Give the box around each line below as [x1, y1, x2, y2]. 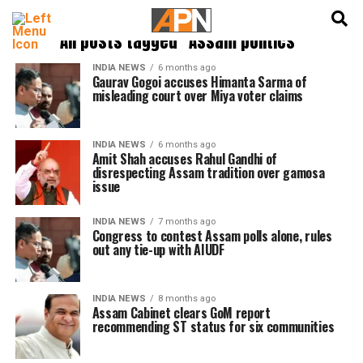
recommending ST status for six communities [92, 317, 335, 336]
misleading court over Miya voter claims [92, 86, 304, 105]
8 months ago [157, 293, 216, 304]
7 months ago [157, 216, 216, 227]
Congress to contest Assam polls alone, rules [92, 226, 332, 246]
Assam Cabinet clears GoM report [92, 303, 271, 322]
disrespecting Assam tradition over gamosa [92, 163, 325, 182]
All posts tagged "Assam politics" [60, 29, 303, 54]
